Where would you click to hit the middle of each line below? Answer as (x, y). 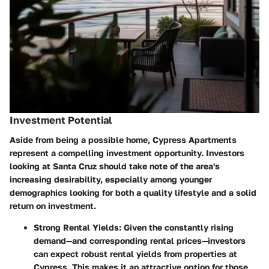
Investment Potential (61, 120)
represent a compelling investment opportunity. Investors (127, 153)
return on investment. (53, 205)
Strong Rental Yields (76, 227)
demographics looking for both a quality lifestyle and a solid (133, 192)
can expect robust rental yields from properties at (135, 253)
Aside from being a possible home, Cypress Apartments (123, 139)
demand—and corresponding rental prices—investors (140, 240)
